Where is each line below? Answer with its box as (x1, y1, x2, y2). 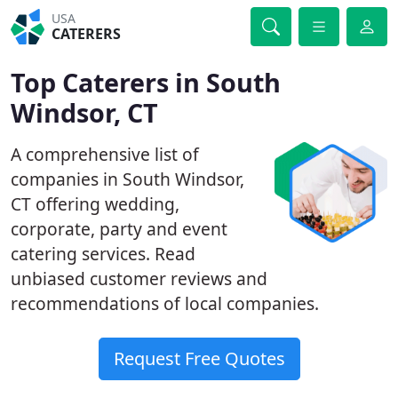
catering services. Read (11, 242, 195, 266)
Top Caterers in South (11, 65, 281, 99)
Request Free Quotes (113, 346, 285, 370)
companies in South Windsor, (11, 167, 244, 191)
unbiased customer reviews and (11, 267, 267, 291)
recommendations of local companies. (11, 291, 319, 315)
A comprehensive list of (11, 142, 199, 166)
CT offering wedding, (11, 192, 179, 216)
